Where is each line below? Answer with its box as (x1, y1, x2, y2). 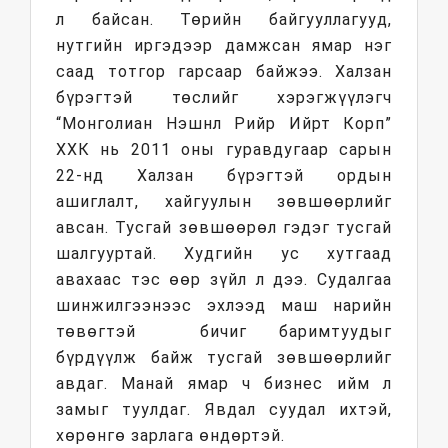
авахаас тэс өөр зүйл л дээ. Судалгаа (56, 270, 392, 290)
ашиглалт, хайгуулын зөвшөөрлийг (56, 192, 392, 212)
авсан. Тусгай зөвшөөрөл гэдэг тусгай (56, 218, 392, 238)
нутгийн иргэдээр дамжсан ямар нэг (56, 36, 392, 56)
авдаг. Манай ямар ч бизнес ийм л (56, 374, 392, 394)
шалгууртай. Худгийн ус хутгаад (56, 244, 392, 264)
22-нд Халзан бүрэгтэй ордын (56, 166, 392, 186)
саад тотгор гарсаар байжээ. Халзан (56, 62, 392, 82)
